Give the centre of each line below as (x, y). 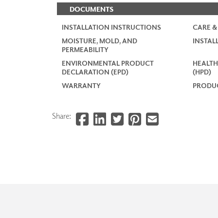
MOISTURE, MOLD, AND (100, 40)
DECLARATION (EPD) (95, 72)
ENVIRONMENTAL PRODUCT (108, 63)
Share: (62, 116)
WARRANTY (81, 85)
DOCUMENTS (91, 9)
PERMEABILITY (85, 49)
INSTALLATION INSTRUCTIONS (111, 27)
